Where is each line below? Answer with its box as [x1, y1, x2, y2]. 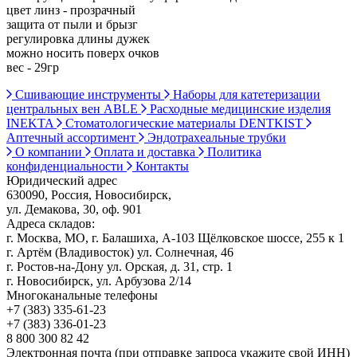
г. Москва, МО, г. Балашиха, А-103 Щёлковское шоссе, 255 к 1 [6, 230, 344, 245]
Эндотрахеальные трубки [144, 130, 286, 144]
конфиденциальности [6, 159, 127, 173]
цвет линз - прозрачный [6, 2, 135, 17]
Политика [204, 144, 261, 159]
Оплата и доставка [91, 144, 198, 159]
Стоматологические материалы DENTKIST [62, 116, 306, 130]
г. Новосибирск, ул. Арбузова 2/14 [6, 273, 191, 288]
